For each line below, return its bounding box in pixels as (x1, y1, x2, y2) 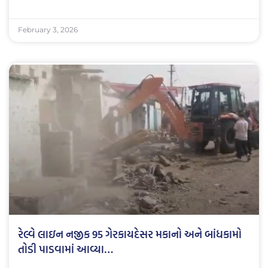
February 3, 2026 (18, 25, 78, 35)
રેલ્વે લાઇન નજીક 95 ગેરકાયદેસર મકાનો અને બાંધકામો (18, 226, 242, 242)
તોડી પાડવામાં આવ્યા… (18, 240, 113, 257)
